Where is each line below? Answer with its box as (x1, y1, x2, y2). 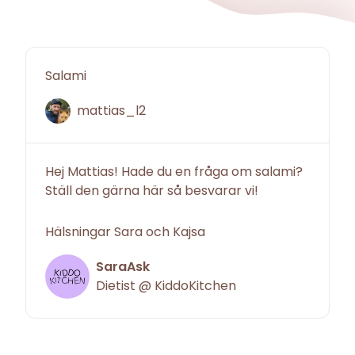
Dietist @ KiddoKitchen (96, 277, 236, 296)
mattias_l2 (77, 101, 146, 120)
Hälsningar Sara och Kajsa (45, 223, 205, 242)
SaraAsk (96, 258, 150, 277)
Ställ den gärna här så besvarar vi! (45, 181, 258, 200)
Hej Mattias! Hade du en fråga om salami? (45, 162, 303, 181)
